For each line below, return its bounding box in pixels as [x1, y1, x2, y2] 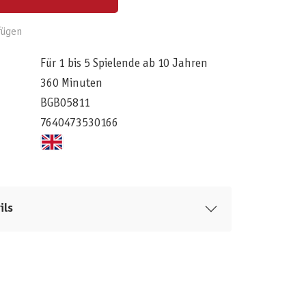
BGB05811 [40, 97, 90, 109]
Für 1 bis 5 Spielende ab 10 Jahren [40, 57, 208, 70]
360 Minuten [40, 77, 102, 89]
